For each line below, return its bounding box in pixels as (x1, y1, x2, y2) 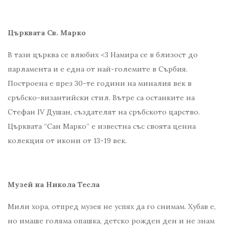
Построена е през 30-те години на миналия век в (8, 79, 192, 88)
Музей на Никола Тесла (8, 180, 100, 190)
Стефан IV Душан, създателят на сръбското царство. (8, 107, 200, 117)
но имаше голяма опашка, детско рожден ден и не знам (8, 216, 215, 226)
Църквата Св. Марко (8, 28, 86, 38)
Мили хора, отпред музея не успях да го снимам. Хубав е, (8, 202, 216, 212)
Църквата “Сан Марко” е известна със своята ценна (8, 122, 196, 131)
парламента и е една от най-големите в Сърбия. (8, 64, 188, 74)
